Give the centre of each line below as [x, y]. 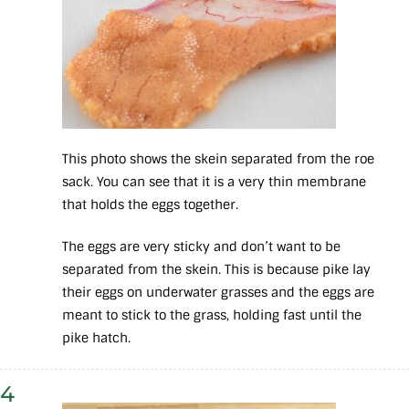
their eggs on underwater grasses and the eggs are [218, 293]
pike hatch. [98, 338]
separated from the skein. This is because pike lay [216, 270]
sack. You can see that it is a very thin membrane [214, 182]
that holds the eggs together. [150, 205]
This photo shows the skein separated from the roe [218, 159]
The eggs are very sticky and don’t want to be [201, 247]
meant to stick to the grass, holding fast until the [212, 315]
